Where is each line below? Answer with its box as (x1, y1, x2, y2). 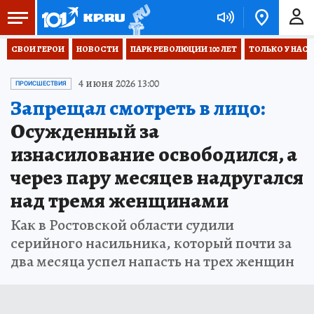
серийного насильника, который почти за (11, 233, 292, 254)
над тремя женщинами (11, 186, 228, 214)
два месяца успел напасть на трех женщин (11, 251, 294, 272)
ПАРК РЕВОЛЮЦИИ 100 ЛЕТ (130, 43, 237, 55)
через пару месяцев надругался (11, 163, 303, 191)
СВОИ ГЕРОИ (11, 43, 64, 55)
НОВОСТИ (76, 43, 118, 55)
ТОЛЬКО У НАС (249, 43, 308, 55)
